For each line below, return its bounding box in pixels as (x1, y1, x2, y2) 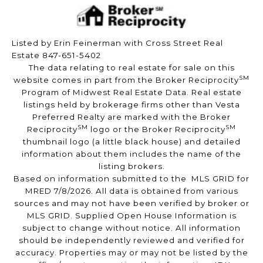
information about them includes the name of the (22, 149, 241, 159)
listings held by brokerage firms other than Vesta (23, 100, 240, 110)
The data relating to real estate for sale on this (28, 63, 235, 73)
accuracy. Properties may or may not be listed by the (15, 248, 248, 258)
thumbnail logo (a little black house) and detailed (22, 137, 241, 147)
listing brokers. (98, 161, 165, 171)
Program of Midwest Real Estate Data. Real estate (21, 87, 242, 97)
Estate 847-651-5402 (12, 50, 101, 60)
